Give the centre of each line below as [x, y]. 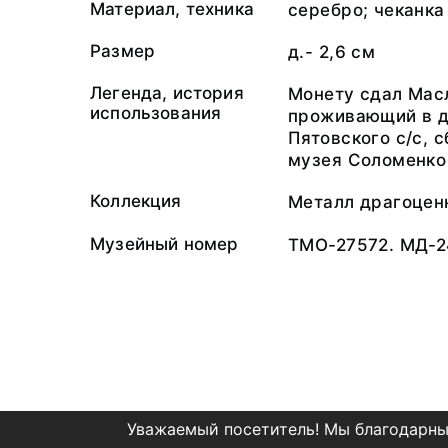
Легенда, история [167, 93]
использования [156, 113]
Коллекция [136, 201]
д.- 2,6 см [332, 52]
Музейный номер [164, 243]
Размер [123, 51]
